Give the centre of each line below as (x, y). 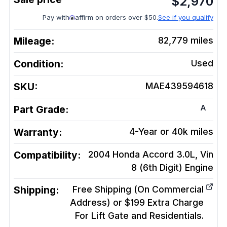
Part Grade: (41, 109)
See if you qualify (186, 17)
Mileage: (34, 41)
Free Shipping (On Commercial (138, 189)
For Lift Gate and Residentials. (139, 216)
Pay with (56, 17)
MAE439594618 (179, 86)
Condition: (39, 64)
